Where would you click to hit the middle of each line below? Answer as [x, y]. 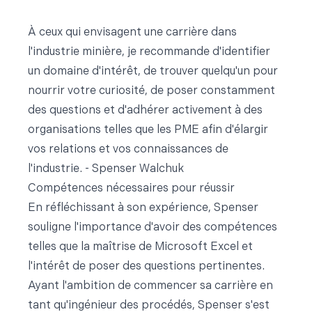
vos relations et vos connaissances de [128, 150]
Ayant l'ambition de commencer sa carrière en [150, 286]
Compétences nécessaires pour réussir [134, 189]
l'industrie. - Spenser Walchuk [106, 169]
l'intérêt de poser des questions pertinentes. [146, 267]
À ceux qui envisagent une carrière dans [132, 33]
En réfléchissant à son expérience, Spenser [143, 208]
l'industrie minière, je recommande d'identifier [149, 52]
